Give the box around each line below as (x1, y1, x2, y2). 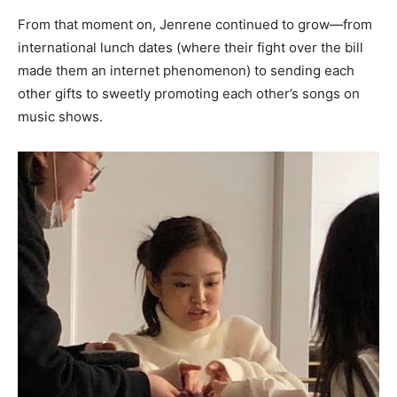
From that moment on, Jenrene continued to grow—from (18, 15, 372, 33)
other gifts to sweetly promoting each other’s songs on (18, 84, 360, 102)
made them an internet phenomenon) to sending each (18, 61, 354, 79)
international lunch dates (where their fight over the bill (18, 38, 363, 56)
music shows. (18, 107, 103, 125)
